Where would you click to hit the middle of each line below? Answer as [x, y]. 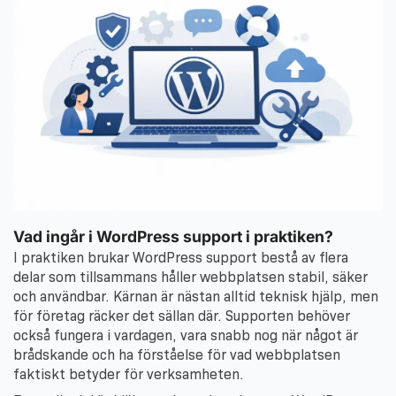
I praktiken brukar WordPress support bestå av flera [181, 257]
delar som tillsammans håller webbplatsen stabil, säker [190, 277]
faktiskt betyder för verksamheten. [129, 374]
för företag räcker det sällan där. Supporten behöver [182, 316]
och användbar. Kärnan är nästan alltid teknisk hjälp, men [196, 296]
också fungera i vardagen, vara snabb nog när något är [186, 335]
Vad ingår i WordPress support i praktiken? [173, 237]
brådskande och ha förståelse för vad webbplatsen [177, 354]
